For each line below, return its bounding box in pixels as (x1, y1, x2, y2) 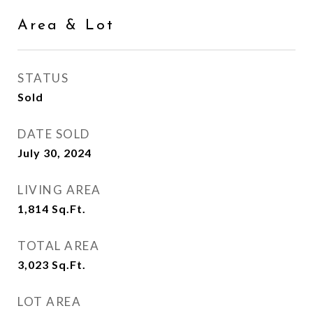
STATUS (17, 71, 68, 85)
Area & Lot (17, 18, 115, 33)
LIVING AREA (17, 182, 101, 197)
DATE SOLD (17, 126, 90, 141)
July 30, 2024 (17, 146, 92, 159)
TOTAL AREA (17, 238, 99, 253)
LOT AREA (17, 294, 81, 309)
